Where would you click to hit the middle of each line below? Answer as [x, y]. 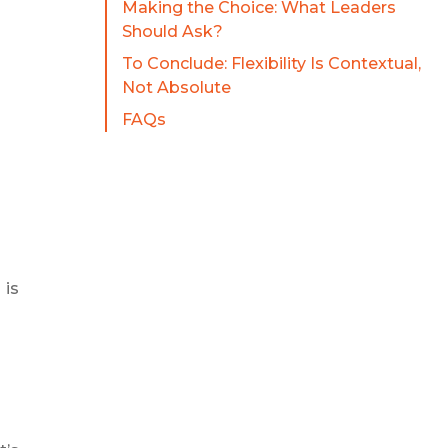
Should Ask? [172, 32]
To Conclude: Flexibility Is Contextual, [271, 64]
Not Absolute [176, 88]
